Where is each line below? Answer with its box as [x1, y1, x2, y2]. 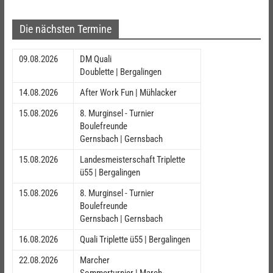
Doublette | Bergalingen [79, 66, 161, 78]
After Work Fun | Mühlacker [79, 87, 177, 99]
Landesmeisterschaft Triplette [79, 154, 185, 166]
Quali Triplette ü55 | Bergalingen [79, 234, 190, 246]
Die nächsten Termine [19, 23, 112, 36]
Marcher [79, 255, 110, 266]
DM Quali [79, 54, 112, 65]
